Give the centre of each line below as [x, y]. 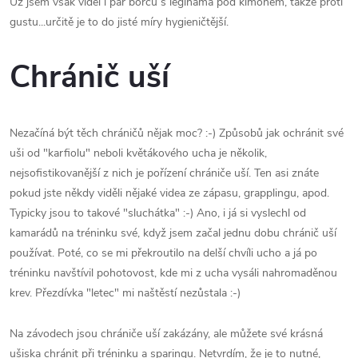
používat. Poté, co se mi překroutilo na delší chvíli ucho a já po [163, 253]
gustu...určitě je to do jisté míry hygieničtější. [119, 22]
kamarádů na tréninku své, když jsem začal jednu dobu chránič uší [173, 233]
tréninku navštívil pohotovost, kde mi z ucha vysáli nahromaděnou [173, 273]
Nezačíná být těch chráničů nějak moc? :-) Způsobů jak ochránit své [177, 133]
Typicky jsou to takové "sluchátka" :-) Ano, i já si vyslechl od [158, 213]
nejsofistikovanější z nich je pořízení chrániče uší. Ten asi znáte [164, 173]
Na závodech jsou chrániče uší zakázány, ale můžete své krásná [166, 334]
